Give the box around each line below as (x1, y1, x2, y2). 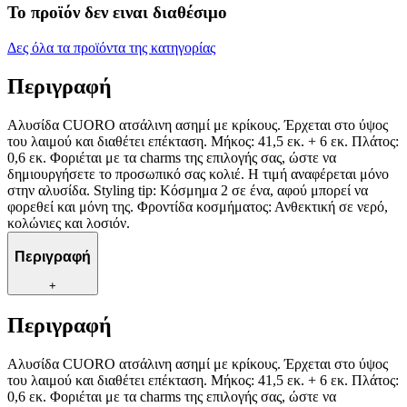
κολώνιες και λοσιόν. (7, 214, 130, 231)
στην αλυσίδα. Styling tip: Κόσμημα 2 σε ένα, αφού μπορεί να (7, 182, 368, 198)
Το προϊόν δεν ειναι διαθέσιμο (7, 3, 227, 23)
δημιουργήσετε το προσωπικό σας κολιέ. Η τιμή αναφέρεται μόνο (7, 165, 389, 182)
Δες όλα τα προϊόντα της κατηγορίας (7, 40, 215, 56)
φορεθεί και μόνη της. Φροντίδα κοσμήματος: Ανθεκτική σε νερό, (7, 198, 388, 214)
